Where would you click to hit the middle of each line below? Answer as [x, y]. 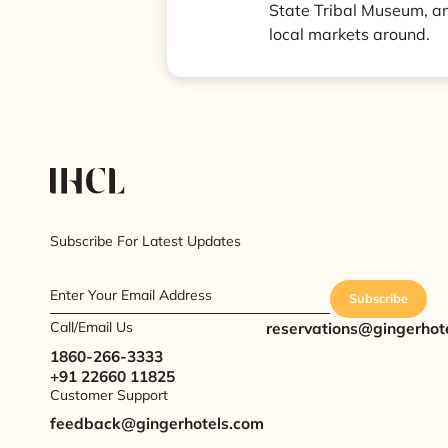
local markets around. [350, 33]
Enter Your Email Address [131, 294]
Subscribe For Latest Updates [146, 241]
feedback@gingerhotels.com [157, 422]
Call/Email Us [92, 327]
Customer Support [109, 394]
